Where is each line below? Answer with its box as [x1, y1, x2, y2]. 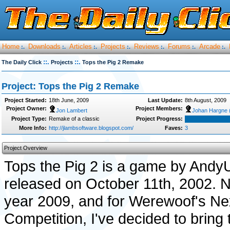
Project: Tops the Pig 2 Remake [2, 81, 139, 91]
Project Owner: [6, 105, 47, 111]
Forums [168, 43, 190, 50]
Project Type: [11, 116, 47, 122]
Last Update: [148, 97, 183, 103]
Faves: [165, 125, 183, 131]
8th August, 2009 [185, 97, 226, 103]
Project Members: [136, 105, 183, 111]
